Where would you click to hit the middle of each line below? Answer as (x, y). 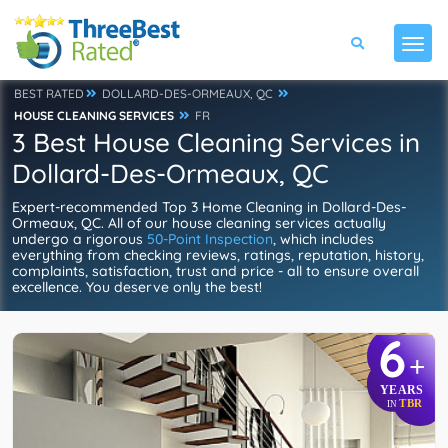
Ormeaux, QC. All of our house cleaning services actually (199, 223)
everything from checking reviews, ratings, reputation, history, (218, 255)
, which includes (323, 239)
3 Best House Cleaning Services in (216, 142)
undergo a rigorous (79, 239)
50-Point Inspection (210, 239)
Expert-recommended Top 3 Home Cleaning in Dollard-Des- (209, 207)
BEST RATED (49, 93)
